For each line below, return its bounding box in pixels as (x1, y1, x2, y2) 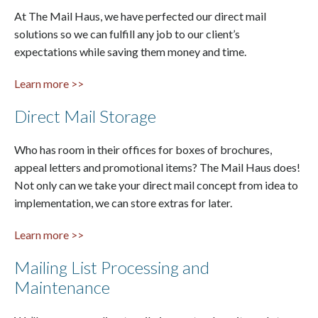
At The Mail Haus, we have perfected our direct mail (14, 9, 266, 23)
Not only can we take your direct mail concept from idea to (14, 177, 298, 192)
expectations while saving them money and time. (14, 44, 246, 58)
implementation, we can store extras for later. (14, 195, 232, 209)
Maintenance (14, 276, 110, 297)
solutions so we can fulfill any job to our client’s (14, 26, 240, 40)
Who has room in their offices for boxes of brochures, (14, 142, 272, 156)
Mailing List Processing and (14, 256, 209, 278)
